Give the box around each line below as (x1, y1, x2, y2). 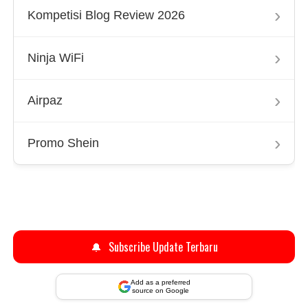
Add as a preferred (130, 278, 190, 286)
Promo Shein (27, 136, 100, 150)
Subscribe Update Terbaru (105, 239, 218, 255)
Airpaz (27, 93, 63, 107)
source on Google (131, 287, 189, 294)
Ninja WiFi (27, 51, 85, 65)
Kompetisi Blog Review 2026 (27, 8, 186, 22)
